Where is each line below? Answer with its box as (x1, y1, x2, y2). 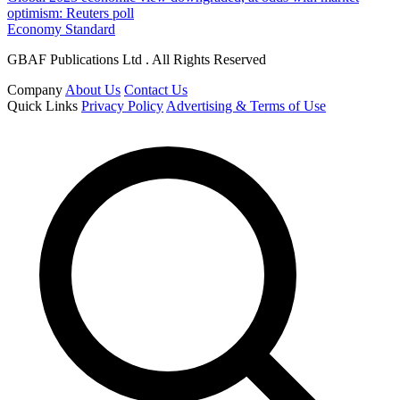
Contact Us (124, 81, 187, 97)
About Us (65, 81, 121, 97)
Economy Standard (7, 21, 115, 37)
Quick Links (7, 97, 78, 113)
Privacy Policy (81, 97, 163, 113)
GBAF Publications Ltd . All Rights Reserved (7, 51, 266, 67)
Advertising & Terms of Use (166, 97, 326, 113)
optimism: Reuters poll (7, 4, 134, 21)
